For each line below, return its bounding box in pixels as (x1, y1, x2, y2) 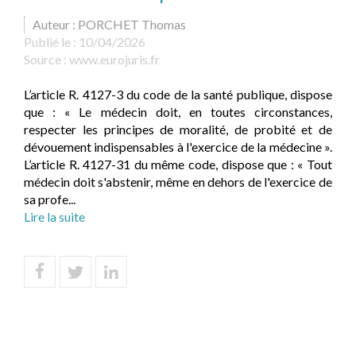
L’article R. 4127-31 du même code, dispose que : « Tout (24, 157, 332, 172)
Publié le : (24, 34, 79, 49)
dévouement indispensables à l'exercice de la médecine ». (24, 139, 332, 154)
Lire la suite (24, 209, 85, 224)
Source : (24, 52, 69, 67)
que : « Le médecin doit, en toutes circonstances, (24, 104, 332, 119)
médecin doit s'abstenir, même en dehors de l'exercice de (24, 174, 332, 189)
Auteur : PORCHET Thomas (33, 17, 186, 32)
